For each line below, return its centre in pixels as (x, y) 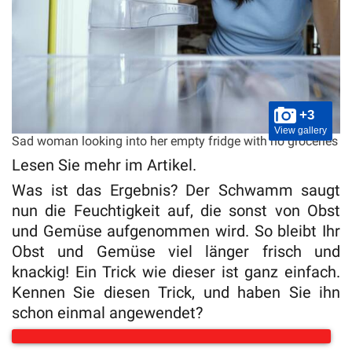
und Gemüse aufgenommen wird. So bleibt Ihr (176, 231)
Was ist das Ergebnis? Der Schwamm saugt (176, 191)
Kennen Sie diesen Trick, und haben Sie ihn (176, 293)
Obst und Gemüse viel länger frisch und (176, 252)
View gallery (301, 131)
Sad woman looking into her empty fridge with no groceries (175, 141)
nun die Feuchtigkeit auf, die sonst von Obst (176, 211)
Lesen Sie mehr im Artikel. (106, 165)
